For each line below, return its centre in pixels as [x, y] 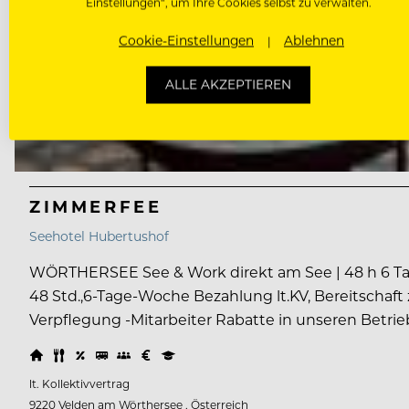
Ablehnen [314, 41]
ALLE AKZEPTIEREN [228, 84]
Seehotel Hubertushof [99, 236]
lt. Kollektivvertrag [79, 384]
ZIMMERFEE [96, 207]
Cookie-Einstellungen [186, 41]
